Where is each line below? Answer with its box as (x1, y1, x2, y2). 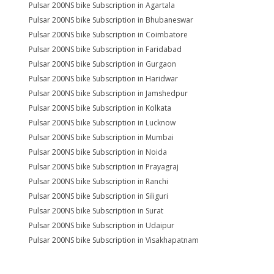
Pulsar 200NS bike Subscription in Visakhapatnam (29, 234, 199, 245)
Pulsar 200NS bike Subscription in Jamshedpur (29, 87, 188, 98)
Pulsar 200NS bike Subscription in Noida (29, 146, 167, 157)
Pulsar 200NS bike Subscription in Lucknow (29, 117, 176, 128)
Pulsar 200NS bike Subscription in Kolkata (29, 102, 171, 113)
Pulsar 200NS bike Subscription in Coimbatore (29, 29, 188, 40)
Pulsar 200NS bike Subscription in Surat (29, 205, 163, 216)
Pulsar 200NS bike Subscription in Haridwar (29, 73, 178, 84)
